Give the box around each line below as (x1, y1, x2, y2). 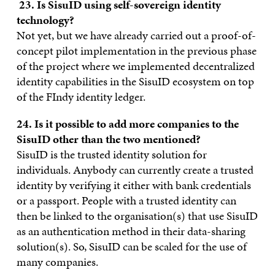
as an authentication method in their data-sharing (16, 222, 246, 239)
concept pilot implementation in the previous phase (16, 42, 257, 59)
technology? (16, 11, 74, 28)
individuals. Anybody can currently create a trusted (16, 161, 254, 178)
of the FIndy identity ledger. (16, 88, 145, 105)
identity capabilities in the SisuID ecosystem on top (16, 72, 254, 90)
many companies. (16, 253, 98, 270)
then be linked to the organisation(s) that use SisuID (16, 207, 258, 224)
